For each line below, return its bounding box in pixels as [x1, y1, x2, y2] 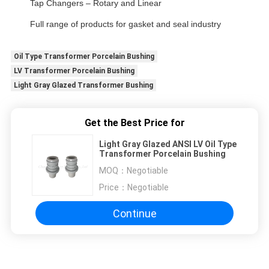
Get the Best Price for [84, 117, 185, 129]
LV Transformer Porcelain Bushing [13, 67, 134, 76]
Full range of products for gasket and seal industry [29, 19, 221, 29]
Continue [112, 207, 157, 220]
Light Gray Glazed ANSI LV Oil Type [99, 139, 237, 150]
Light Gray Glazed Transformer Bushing [13, 81, 153, 90]
